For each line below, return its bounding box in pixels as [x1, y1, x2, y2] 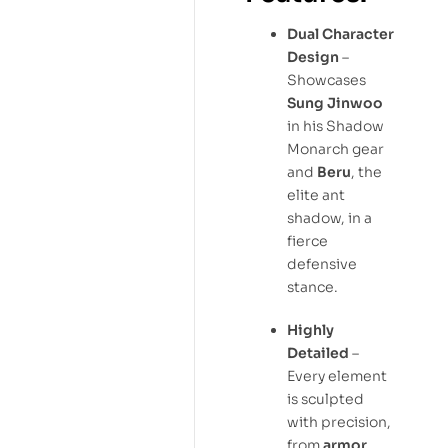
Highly [287, 321, 334, 340]
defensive [287, 255, 357, 274]
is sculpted [287, 390, 364, 409]
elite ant [287, 186, 345, 205]
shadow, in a [287, 209, 372, 228]
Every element [287, 367, 387, 386]
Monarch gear [287, 140, 384, 159]
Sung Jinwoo [287, 94, 383, 113]
